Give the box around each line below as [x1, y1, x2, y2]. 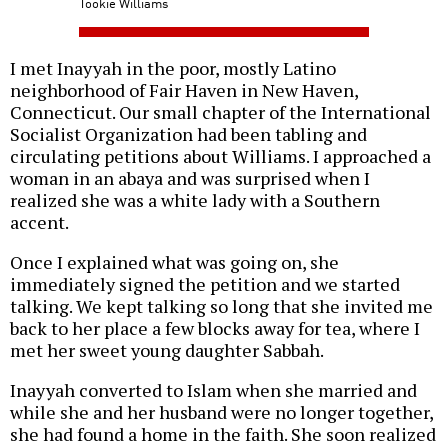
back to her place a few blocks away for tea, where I [10, 316, 420, 341]
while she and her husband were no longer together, [10, 400, 433, 425]
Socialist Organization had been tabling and [10, 122, 367, 147]
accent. [10, 210, 69, 235]
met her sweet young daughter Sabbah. [10, 338, 324, 363]
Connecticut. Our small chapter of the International [10, 100, 431, 125]
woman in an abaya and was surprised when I [10, 166, 370, 191]
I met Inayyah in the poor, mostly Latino [10, 56, 336, 81]
